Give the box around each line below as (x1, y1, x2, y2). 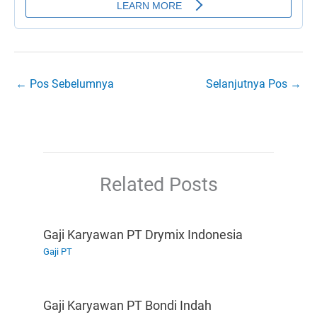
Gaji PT (43, 246, 73, 258)
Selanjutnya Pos (206, 77, 290, 91)
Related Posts (99, 173, 218, 197)
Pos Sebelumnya (27, 77, 114, 91)
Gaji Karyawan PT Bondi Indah (43, 297, 212, 313)
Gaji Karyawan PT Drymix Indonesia (43, 226, 243, 242)
